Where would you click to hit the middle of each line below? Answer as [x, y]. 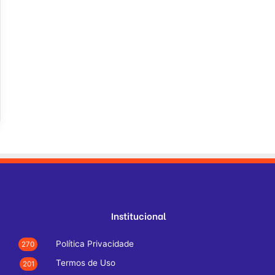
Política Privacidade [95, 244]
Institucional [139, 216]
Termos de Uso [86, 263]
